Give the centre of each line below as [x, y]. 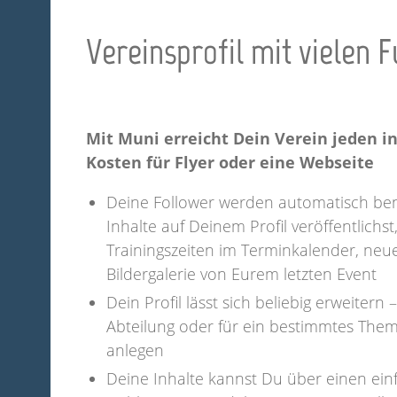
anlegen [135, 350]
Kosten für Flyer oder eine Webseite [230, 162]
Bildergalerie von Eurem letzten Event [241, 273]
